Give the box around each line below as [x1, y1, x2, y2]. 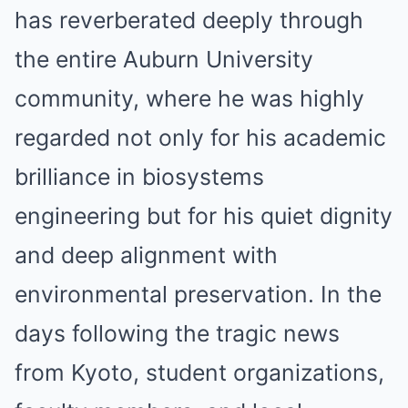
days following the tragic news [15, 320, 340, 347]
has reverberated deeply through [15, 6, 363, 34]
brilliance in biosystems [15, 163, 264, 190]
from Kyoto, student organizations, [15, 359, 384, 386]
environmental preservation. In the [15, 280, 382, 308]
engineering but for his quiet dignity [15, 202, 393, 229]
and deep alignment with [15, 241, 278, 269]
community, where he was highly [15, 85, 364, 112]
